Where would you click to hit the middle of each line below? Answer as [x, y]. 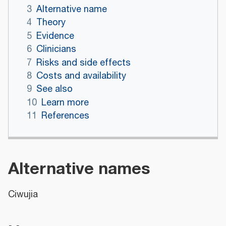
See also [54, 90]
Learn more [65, 103]
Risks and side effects [83, 63]
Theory [51, 23]
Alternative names [79, 168]
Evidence [55, 36]
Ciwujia [23, 194]
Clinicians [56, 50]
